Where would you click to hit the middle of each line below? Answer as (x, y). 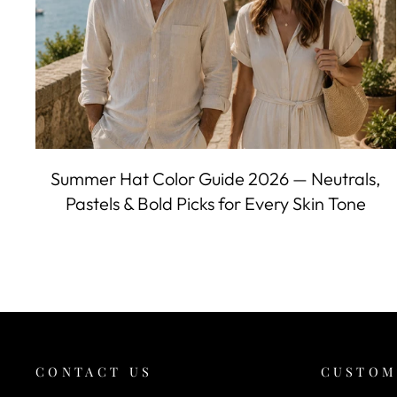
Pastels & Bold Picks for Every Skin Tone (215, 203)
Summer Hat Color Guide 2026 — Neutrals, (216, 178)
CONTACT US (94, 371)
